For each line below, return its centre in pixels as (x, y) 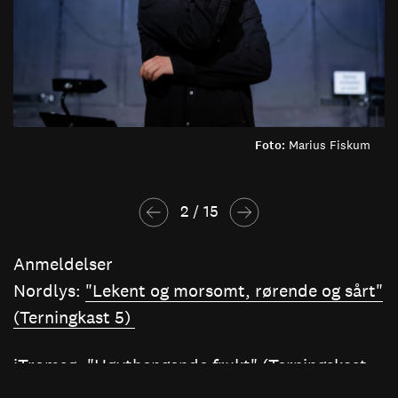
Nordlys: (49, 290)
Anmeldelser (63, 263)
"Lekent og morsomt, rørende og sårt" (234, 290)
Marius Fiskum (330, 145)
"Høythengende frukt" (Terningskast (227, 365)
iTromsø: (50, 365)
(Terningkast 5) (74, 317)
